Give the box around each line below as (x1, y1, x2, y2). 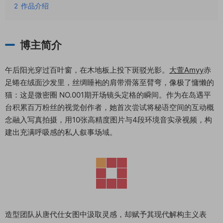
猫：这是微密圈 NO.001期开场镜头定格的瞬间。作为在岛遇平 (5, 90, 211, 100)
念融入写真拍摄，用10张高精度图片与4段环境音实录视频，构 (5, 115, 212, 124)
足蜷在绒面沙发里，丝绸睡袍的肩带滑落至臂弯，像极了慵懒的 (5, 78, 214, 87)
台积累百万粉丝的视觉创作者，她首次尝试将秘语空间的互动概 (5, 103, 214, 112)
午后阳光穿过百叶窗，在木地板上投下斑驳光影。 (5, 65, 169, 75)
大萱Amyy (169, 65, 204, 75)
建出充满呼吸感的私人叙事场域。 (5, 127, 117, 137)
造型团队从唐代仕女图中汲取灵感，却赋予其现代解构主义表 (5, 210, 207, 219)
